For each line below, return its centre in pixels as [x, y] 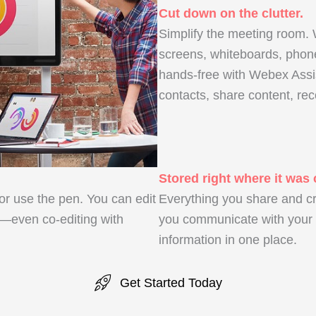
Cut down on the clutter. [231, 13]
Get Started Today [171, 282]
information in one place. [228, 239]
